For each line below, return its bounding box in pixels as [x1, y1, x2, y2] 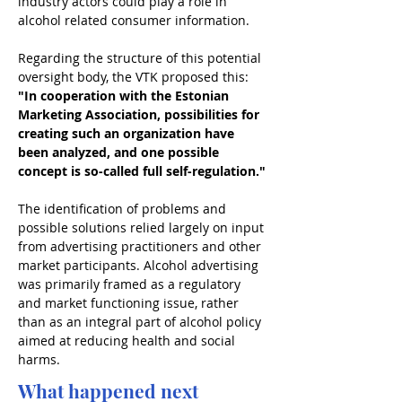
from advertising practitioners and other [18, 238, 265, 255]
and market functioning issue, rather [18, 294, 242, 311]
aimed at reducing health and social [18, 332, 239, 349]
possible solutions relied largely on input [18, 219, 267, 236]
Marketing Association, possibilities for [18, 106, 263, 123]
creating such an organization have [18, 125, 238, 142]
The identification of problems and [18, 200, 230, 217]
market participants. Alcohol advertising [18, 257, 262, 274]
